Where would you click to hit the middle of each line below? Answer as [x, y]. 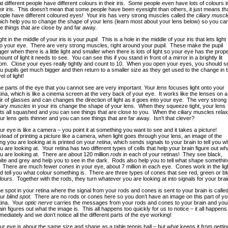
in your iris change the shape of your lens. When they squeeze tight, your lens [129, 106]
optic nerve [38, 203]
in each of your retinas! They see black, [172, 154]
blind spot [18, 196]
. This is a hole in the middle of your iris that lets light [161, 39]
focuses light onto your [195, 88]
